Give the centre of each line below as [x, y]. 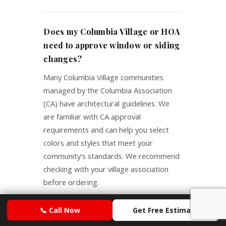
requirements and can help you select [106, 130]
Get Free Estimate [166, 210]
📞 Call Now [60, 210]
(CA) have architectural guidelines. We [107, 104]
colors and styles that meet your [98, 143]
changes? [63, 59]
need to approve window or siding [112, 45]
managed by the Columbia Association [108, 91]
